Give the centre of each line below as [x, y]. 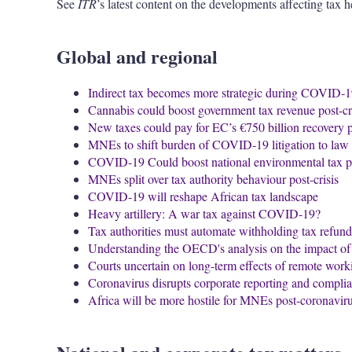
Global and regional [137, 57]
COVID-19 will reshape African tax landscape [203, 196]
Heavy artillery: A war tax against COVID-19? [204, 214]
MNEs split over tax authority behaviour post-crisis [213, 179]
